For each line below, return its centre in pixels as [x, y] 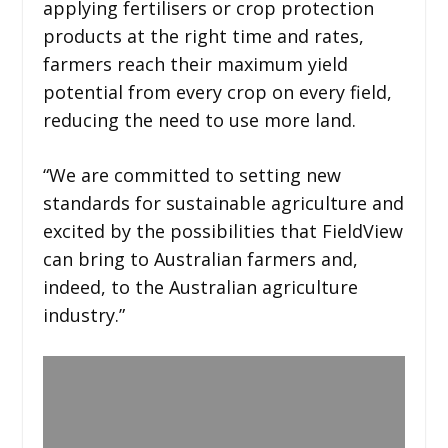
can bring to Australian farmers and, [200, 259]
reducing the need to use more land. [199, 120]
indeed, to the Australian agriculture [200, 287]
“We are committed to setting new [191, 175]
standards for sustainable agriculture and [223, 203]
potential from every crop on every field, [217, 92]
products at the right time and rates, [203, 36]
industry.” [83, 315]
